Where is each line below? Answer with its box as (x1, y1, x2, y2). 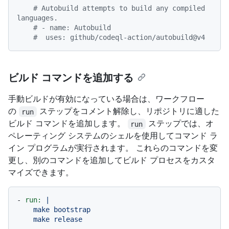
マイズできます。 (8, 167, 74, 178)
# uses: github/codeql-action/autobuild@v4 (33, 33, 205, 42)
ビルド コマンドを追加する (8, 72, 133, 84)
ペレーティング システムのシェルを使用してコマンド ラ (8, 130, 218, 141)
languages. (17, 14, 58, 22)
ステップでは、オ (145, 118, 214, 129)
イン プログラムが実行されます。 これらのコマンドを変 (8, 143, 218, 153)
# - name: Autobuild (33, 24, 111, 32)
